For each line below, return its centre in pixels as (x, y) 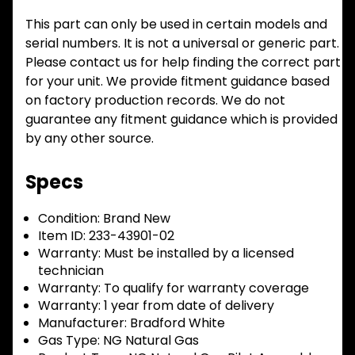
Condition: (69, 219)
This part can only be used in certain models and (176, 25)
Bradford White (176, 323)
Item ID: (62, 236)
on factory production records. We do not (155, 101)
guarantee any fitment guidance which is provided (181, 120)
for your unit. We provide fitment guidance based (177, 82)
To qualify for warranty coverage (205, 288)
